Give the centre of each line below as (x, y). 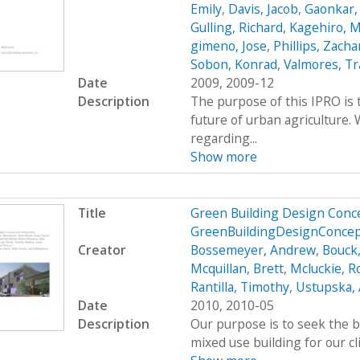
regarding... (223, 139)
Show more (223, 157)
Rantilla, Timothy (239, 287)
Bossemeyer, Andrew (253, 250)
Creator (102, 250)
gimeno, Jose (228, 46)
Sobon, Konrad (233, 65)
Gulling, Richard (236, 28)
